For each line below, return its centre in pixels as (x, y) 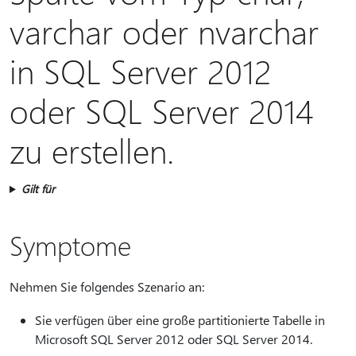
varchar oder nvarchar (164, 31)
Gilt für (38, 189)
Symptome (70, 245)
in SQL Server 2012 (141, 70)
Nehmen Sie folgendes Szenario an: (107, 286)
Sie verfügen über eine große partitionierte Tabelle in (180, 320)
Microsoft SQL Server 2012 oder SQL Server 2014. (174, 339)
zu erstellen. (92, 150)
